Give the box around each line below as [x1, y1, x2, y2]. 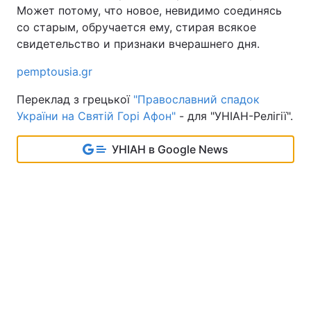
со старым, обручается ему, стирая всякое [17, 20, 256, 34]
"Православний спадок [133, 92, 260, 106]
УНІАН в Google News [112, 142, 228, 156]
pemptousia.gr [17, 65, 92, 78]
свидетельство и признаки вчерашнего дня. [17, 37, 260, 51]
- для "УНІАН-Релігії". [179, 109, 293, 123]
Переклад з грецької [17, 92, 133, 106]
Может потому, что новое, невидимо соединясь [17, 3, 282, 17]
